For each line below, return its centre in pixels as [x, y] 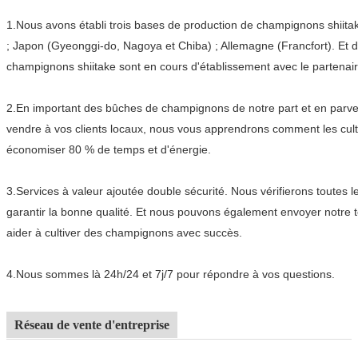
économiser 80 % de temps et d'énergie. [109, 149]
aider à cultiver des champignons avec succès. [124, 232]
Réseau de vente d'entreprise [92, 324]
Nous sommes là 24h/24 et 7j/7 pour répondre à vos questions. [175, 274]
